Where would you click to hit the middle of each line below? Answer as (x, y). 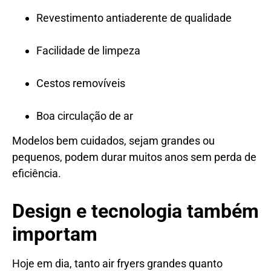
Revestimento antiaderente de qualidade (134, 18)
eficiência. (37, 173)
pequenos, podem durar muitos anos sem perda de (134, 157)
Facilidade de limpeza (88, 50)
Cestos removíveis (81, 83)
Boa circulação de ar (85, 116)
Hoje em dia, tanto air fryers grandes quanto (117, 263)
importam (55, 234)
